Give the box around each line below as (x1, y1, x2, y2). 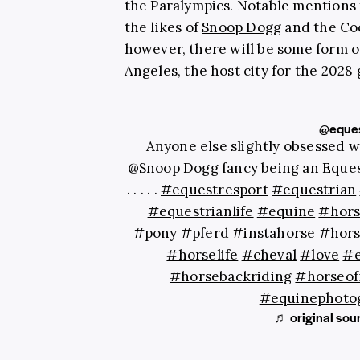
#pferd (180, 223, 229, 242)
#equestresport (160, 180, 268, 198)
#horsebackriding (169, 267, 292, 285)
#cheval (241, 245, 297, 264)
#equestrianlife (147, 202, 254, 220)
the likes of (124, 18, 202, 36)
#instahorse (232, 223, 316, 242)
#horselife (166, 245, 239, 264)
